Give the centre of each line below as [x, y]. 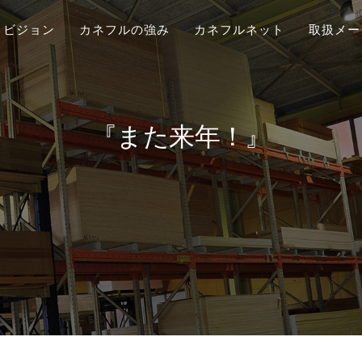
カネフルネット [239, 30]
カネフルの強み [124, 30]
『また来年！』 [181, 135]
